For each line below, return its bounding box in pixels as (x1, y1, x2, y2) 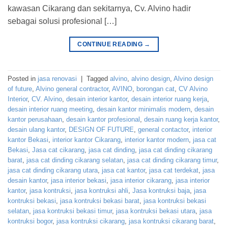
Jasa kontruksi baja (132, 187, 190, 195)
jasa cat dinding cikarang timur (127, 156, 217, 164)
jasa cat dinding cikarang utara (8, 166, 98, 175)
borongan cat (136, 85, 175, 93)
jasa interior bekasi (51, 177, 106, 185)
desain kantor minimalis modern (97, 105, 190, 113)
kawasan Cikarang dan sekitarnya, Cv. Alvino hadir (8, 4, 191, 13)
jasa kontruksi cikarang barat (129, 217, 214, 225)
